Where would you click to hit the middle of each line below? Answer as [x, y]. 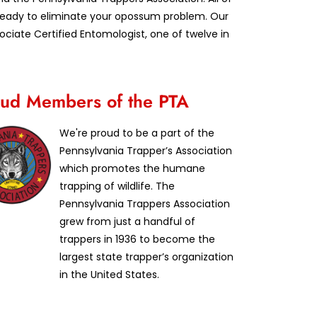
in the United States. [109, 274]
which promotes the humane [132, 168]
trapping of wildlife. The [117, 186]
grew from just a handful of [127, 221]
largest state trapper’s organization [146, 257]
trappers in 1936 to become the [137, 239]
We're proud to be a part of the [137, 133]
